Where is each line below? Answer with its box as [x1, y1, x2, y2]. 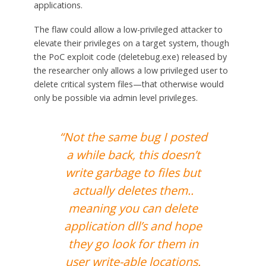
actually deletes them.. [72, 182, 194, 198]
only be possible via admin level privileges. [33, 91, 198, 103]
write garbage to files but [65, 164, 201, 180]
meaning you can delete [68, 199, 198, 216]
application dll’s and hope [64, 217, 202, 234]
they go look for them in [68, 235, 198, 252]
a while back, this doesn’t [66, 146, 200, 163]
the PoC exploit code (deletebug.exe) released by [33, 50, 227, 62]
